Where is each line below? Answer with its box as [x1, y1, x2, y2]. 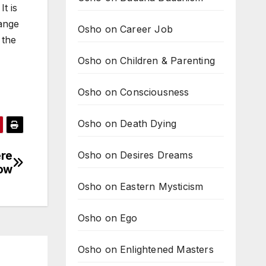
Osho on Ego [77, 212, 138, 224]
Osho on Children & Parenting [77, 55, 216, 66]
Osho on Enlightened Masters [77, 243, 214, 255]
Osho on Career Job [77, 23, 173, 35]
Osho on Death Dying [77, 118, 177, 129]
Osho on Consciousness [77, 86, 189, 98]
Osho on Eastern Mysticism [77, 180, 204, 192]
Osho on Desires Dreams [77, 149, 193, 161]
